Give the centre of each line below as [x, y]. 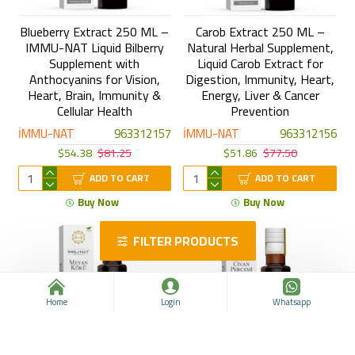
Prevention [260, 111]
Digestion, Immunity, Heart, [260, 80]
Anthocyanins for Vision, [94, 80]
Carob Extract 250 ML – [260, 32]
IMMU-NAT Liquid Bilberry [94, 48]
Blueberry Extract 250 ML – [95, 32]
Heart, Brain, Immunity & [95, 95]
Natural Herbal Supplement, [260, 48]
